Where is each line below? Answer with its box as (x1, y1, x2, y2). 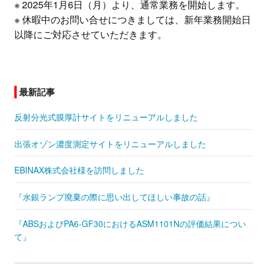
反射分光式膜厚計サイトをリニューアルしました (14, 110, 198, 123)
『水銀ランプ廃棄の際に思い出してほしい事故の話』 (14, 191, 215, 203)
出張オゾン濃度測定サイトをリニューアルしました (14, 137, 206, 150)
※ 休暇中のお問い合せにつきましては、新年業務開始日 (14, 12, 251, 26)
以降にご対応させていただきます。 (14, 27, 167, 41)
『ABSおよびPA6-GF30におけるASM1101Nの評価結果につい (14, 217, 246, 229)
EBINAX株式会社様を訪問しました (14, 164, 144, 176)
